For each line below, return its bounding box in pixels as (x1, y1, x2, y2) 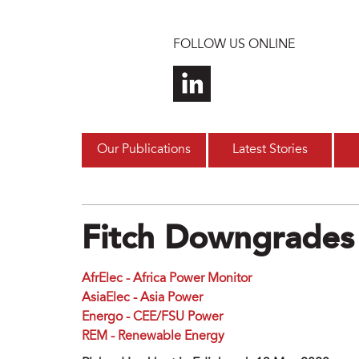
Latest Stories (232, 143, 308, 157)
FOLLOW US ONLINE (172, 38, 295, 51)
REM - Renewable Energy (82, 330, 224, 344)
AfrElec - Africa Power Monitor (82, 272, 252, 286)
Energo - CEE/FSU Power (82, 311, 223, 325)
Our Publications (96, 143, 191, 157)
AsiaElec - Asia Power (82, 292, 203, 305)
